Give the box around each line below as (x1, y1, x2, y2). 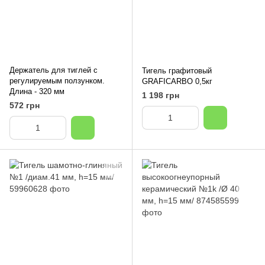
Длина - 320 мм (9, 87, 64, 96)
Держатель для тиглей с (9, 66, 98, 75)
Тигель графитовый (142, 66, 212, 75)
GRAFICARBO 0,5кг (142, 77, 212, 86)
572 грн (9, 101, 40, 110)
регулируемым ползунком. (9, 76, 105, 85)
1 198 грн (142, 91, 179, 100)
